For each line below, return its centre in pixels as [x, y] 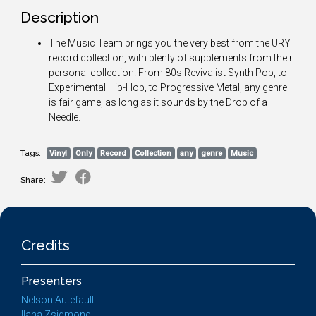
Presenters [51, 281]
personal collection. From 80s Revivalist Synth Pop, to [168, 73]
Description [60, 17]
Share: [33, 180]
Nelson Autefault [58, 300]
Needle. [65, 117]
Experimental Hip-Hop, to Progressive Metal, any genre [168, 87]
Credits [45, 245]
